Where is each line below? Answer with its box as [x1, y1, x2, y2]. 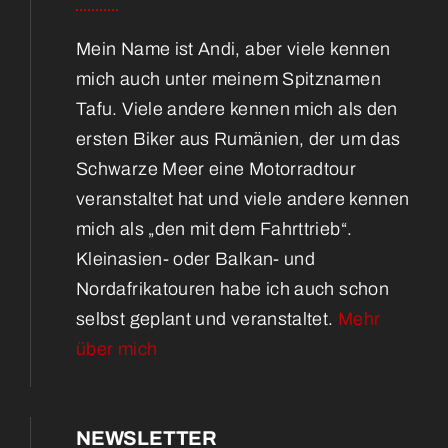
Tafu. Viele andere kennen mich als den [76, 98, 398, 119]
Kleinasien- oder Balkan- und [76, 248, 316, 269]
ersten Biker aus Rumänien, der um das [76, 128, 401, 149]
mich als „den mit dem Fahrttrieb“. [76, 218, 353, 239]
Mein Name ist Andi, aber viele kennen [76, 38, 391, 59]
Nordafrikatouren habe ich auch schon [76, 278, 389, 299]
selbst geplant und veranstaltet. [76, 308, 338, 329]
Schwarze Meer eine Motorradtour [76, 158, 357, 179]
